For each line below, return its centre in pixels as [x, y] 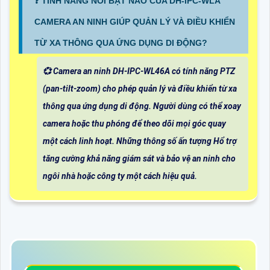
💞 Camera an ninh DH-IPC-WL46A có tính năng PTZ [139, 71]
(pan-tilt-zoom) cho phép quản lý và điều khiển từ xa [140, 88]
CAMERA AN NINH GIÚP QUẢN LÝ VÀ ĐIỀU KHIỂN [135, 21]
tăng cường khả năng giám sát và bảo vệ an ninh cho [139, 158]
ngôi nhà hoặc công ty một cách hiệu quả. [120, 176]
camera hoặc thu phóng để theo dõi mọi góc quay [134, 123]
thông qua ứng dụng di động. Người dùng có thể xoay [142, 106]
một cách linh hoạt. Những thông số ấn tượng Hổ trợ [140, 141]
